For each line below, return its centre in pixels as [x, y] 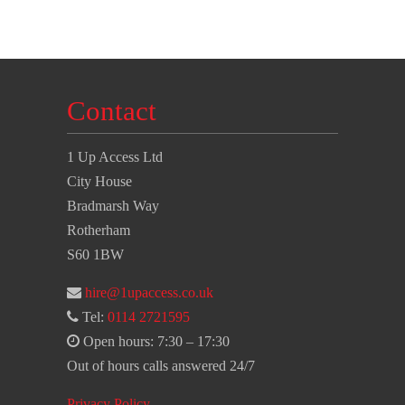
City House [99, 182]
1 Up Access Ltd [115, 157]
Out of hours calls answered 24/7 [161, 366]
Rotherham [99, 231]
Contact [112, 111]
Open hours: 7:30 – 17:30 [155, 342]
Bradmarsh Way [113, 206]
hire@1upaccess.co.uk [149, 293]
